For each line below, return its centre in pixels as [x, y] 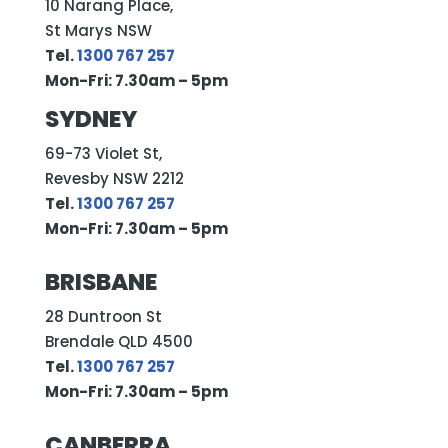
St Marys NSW [98, 30]
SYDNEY [90, 118]
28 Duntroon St [103, 316]
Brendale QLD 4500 [118, 341]
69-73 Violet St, [103, 153]
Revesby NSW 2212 [114, 178]
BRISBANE [100, 281]
